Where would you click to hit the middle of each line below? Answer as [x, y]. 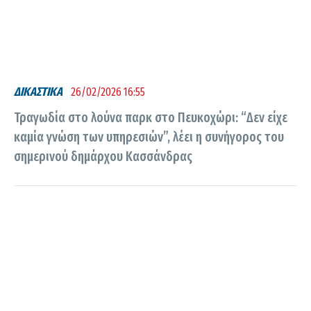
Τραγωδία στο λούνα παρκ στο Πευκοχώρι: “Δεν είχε [151, 117]
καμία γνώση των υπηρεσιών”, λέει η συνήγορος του [149, 137]
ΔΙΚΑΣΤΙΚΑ [38, 92]
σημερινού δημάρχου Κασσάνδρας [103, 156]
